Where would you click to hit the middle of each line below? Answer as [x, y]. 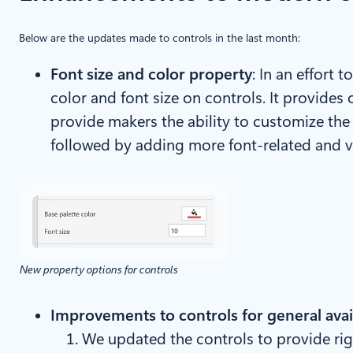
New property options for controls [98, 270]
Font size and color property [151, 74]
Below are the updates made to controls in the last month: [160, 38]
